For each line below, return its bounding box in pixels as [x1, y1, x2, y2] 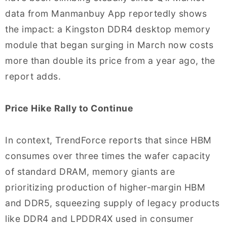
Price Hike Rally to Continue [5, 103, 133, 114]
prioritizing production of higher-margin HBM [5, 182, 205, 193]
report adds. [5, 71, 61, 82]
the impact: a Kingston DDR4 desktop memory [5, 24, 210, 35]
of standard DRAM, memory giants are [5, 166, 175, 177]
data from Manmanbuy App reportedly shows [5, 8, 207, 19]
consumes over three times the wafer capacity [5, 150, 210, 162]
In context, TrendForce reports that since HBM [5, 135, 212, 146]
